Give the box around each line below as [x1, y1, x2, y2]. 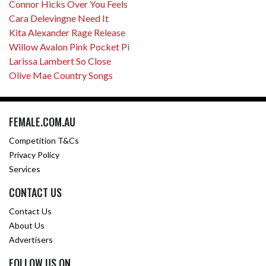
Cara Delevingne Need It [9, 12, 109, 24]
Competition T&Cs [9, 135, 79, 145]
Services [9, 164, 40, 174]
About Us [9, 220, 45, 230]
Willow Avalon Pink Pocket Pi [9, 41, 129, 52]
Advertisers [9, 235, 53, 245]
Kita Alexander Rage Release [9, 27, 125, 38]
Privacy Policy [9, 150, 59, 160]
